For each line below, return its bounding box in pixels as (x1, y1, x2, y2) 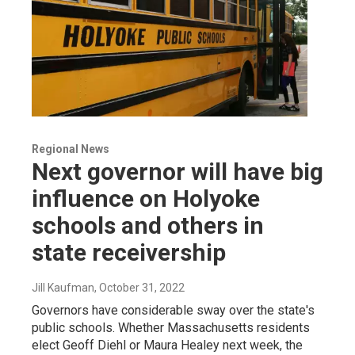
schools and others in (32, 212, 264, 240)
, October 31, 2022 (94, 281, 185, 295)
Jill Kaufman (32, 281, 94, 295)
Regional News (32, 143, 109, 156)
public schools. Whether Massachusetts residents (32, 320, 310, 336)
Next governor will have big (32, 158, 323, 186)
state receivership (32, 239, 226, 267)
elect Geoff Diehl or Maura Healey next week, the (32, 338, 303, 353)
